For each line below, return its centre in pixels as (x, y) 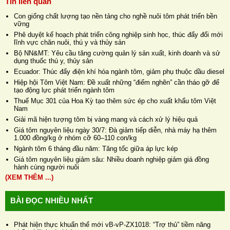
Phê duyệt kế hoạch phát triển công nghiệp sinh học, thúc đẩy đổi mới (118, 34)
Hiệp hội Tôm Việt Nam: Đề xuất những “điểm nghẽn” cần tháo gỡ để (117, 82)
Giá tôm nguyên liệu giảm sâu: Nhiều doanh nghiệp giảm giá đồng (111, 159)
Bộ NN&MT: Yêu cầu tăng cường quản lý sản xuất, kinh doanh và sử (117, 53)
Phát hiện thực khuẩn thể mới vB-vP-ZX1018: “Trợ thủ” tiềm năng (112, 224)
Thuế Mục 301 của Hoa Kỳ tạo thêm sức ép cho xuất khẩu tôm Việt (115, 101)
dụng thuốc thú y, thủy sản (53, 61)
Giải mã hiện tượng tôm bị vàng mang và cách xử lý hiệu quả (106, 119)
